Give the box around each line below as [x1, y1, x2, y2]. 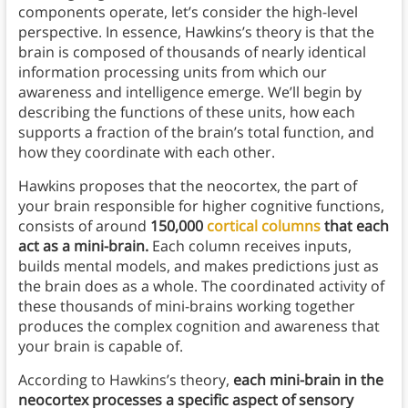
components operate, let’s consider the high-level [17, 2, 358, 23]
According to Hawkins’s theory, [17, 370, 233, 391]
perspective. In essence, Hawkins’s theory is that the [17, 22, 374, 43]
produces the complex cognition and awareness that [17, 316, 380, 337]
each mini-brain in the [232, 370, 383, 391]
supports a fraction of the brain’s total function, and [17, 122, 374, 143]
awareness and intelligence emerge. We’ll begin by [17, 82, 362, 103]
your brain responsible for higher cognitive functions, [17, 196, 384, 217]
